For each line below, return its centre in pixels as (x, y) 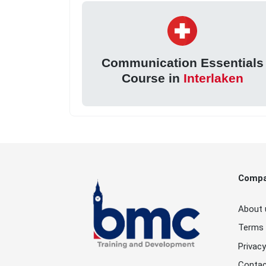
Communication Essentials (182, 63)
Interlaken (213, 78)
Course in (152, 78)
